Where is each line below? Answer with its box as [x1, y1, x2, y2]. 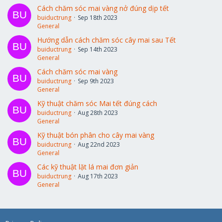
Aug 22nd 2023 [78, 140, 120, 149]
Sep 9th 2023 [78, 77, 114, 85]
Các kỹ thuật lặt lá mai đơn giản [37, 162, 138, 171]
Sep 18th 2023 [78, 13, 117, 22]
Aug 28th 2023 [78, 109, 118, 117]
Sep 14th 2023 [78, 45, 117, 54]
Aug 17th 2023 [78, 172, 118, 180]
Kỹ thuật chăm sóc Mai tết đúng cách [37, 99, 157, 108]
